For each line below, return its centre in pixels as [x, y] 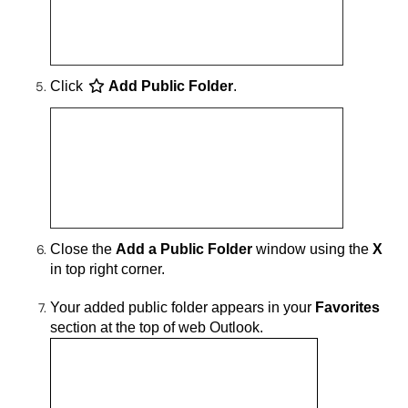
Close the [83, 249]
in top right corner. [107, 269]
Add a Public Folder [186, 249]
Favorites [347, 307]
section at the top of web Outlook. [157, 327]
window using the [314, 249]
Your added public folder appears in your [183, 307]
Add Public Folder [171, 86]
